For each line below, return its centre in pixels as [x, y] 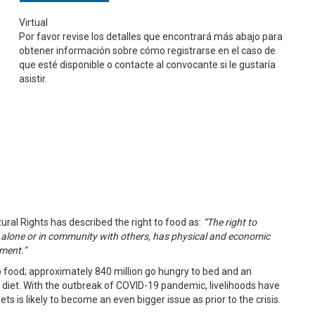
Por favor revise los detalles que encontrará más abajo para [151, 37]
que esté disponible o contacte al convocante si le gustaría [148, 65]
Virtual [34, 23]
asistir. [33, 79]
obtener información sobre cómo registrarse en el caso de [148, 51]
